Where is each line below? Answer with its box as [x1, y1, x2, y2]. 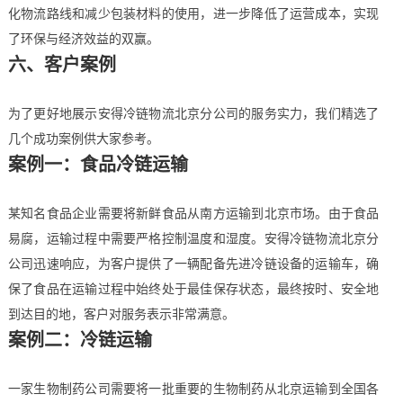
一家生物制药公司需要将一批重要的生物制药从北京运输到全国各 [7, 381, 380, 396]
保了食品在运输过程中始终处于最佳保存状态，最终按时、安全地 [7, 282, 380, 296]
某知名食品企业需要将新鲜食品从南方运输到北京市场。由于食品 [7, 206, 380, 220]
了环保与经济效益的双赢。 [7, 31, 159, 46]
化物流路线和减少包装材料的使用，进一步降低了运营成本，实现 [7, 6, 380, 21]
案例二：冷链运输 [7, 330, 152, 350]
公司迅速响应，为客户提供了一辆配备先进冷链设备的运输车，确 [7, 256, 380, 271]
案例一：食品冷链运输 [7, 155, 188, 175]
